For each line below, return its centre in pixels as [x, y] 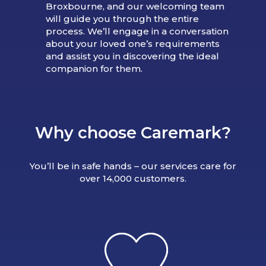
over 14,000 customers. [133, 178]
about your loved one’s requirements [132, 44]
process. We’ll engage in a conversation [137, 31]
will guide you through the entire [122, 19]
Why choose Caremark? [133, 133]
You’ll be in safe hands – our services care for [133, 166]
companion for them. [94, 69]
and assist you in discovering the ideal [132, 56]
